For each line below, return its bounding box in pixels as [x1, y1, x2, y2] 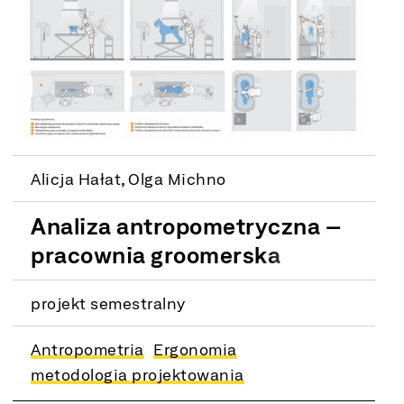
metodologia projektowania [31, 364, 244, 383]
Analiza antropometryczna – [31, 212, 342, 239]
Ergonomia [153, 339, 237, 358]
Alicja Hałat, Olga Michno [31, 169, 226, 188]
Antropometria [31, 339, 144, 358]
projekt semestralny [31, 293, 186, 312]
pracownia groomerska [31, 241, 281, 268]
